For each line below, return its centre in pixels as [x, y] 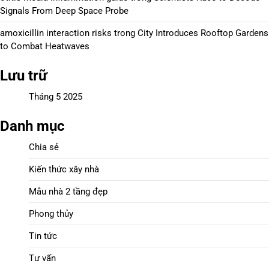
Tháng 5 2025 [56, 97]
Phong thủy [51, 214]
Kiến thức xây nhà [64, 169]
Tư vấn [42, 258]
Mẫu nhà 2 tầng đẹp [68, 192]
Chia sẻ [44, 147]
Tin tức [43, 236]
